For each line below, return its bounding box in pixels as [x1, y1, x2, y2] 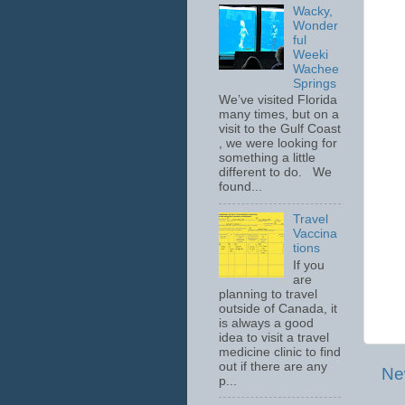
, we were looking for [219, 137, 337, 151]
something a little [219, 151, 316, 165]
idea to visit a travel [219, 330, 329, 344]
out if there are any [219, 359, 327, 373]
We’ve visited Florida [219, 93, 337, 108]
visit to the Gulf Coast [219, 122, 341, 137]
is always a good [219, 316, 314, 330]
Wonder [293, 18, 339, 33]
